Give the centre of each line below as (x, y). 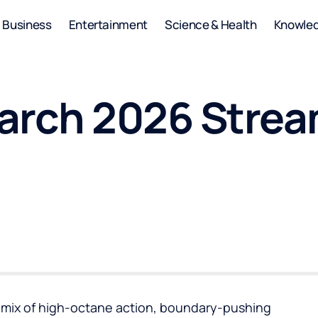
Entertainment (108, 24)
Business (27, 24)
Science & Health (211, 24)
